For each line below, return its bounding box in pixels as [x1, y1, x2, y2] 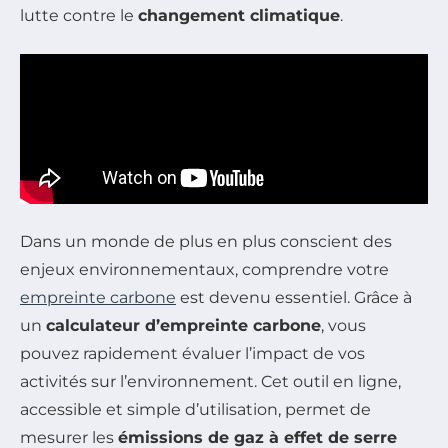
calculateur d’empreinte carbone [46, 315, 321, 335]
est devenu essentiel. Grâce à [176, 287, 412, 307]
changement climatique [138, 5, 340, 25]
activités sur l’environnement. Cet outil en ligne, [20, 371, 401, 391]
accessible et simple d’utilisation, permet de [20, 399, 371, 419]
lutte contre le [20, 5, 138, 25]
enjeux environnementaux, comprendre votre [20, 259, 389, 279]
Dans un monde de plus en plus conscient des [20, 231, 392, 251]
